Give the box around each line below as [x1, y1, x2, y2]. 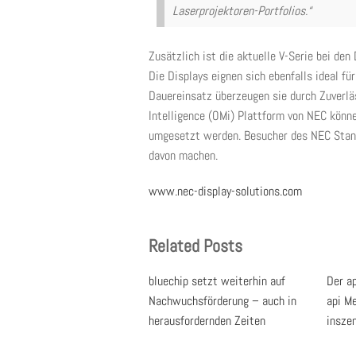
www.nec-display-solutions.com [149, 183, 302, 199]
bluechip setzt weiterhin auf [149, 273, 285, 289]
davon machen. [149, 147, 218, 164]
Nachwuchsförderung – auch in [149, 292, 296, 309]
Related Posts [149, 234, 242, 257]
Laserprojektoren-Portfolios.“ [172, 2, 311, 19]
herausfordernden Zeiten [149, 312, 265, 329]
